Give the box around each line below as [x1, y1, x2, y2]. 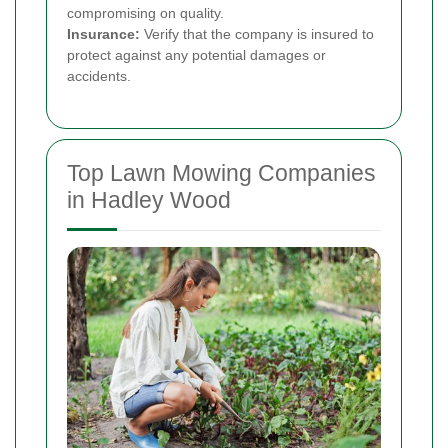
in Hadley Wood [67, 186, 231, 213]
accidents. [67, 67, 131, 84]
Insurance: [67, 25, 140, 42]
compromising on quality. [67, 4, 224, 21]
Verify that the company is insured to [140, 25, 374, 42]
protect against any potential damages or [67, 46, 326, 63]
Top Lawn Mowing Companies [67, 159, 376, 186]
